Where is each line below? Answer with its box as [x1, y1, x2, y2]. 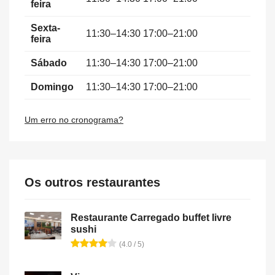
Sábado [31, 57, 67, 68]
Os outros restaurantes [25, 175, 160, 189]
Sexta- [31, 22, 60, 33]
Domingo [31, 81, 74, 92]
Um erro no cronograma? [25, 114, 123, 125]
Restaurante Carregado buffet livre [71, 212, 231, 223]
